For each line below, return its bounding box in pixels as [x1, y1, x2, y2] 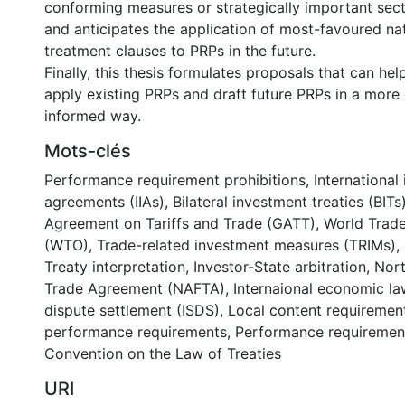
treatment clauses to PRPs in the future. [44, 42, 316, 60]
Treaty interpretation [44, 258, 185, 276]
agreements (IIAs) [44, 193, 165, 211]
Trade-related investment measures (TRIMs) [97, 236, 396, 254]
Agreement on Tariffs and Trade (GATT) [44, 214, 316, 232]
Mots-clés [44, 140, 131, 162]
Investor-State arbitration [193, 258, 366, 276]
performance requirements [44, 323, 227, 341]
